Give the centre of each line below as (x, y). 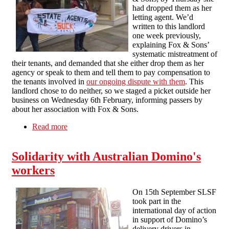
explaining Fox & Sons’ (171, 44)
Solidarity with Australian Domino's (106, 156)
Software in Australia (101, 145)
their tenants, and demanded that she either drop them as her (108, 63)
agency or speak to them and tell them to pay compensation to (111, 72)
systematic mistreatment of (175, 54)
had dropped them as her (172, 8)
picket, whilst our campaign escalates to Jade (139, 135)
